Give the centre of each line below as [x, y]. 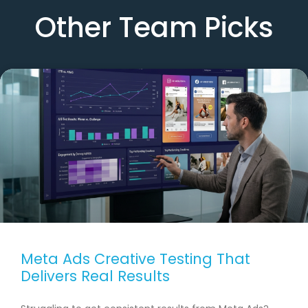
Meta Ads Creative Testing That [135, 259]
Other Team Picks [154, 28]
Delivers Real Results [95, 276]
